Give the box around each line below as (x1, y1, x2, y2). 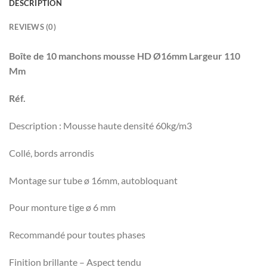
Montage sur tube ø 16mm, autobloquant (9, 174, 178, 186)
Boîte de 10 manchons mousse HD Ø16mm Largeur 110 (9, 50, 240, 62)
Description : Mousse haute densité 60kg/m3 (9, 119, 192, 131)
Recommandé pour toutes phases (9, 229, 145, 241)
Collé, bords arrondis (9, 147, 94, 159)
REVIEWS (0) (9, 22, 56, 32)
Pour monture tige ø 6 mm (9, 201, 116, 213)
